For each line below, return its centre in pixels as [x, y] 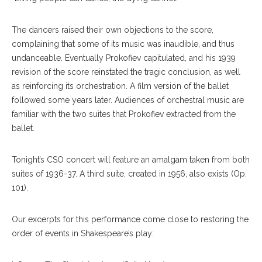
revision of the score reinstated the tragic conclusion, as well [126, 72]
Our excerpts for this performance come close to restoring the [130, 219]
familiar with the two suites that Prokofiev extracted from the [124, 114]
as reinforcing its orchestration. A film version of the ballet [120, 86]
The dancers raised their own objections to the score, [113, 30]
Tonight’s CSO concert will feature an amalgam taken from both [131, 159]
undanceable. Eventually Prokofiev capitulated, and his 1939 [124, 58]
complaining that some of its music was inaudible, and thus [123, 44]
